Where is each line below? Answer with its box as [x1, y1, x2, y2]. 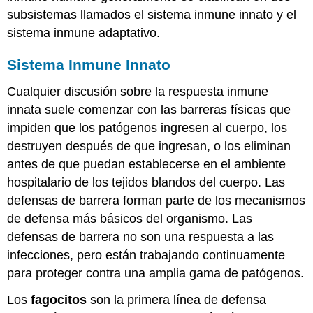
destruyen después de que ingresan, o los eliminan [7, 138, 291, 153]
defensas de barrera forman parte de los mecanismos [7, 193, 306, 208]
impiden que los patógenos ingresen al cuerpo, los [7, 120, 288, 135]
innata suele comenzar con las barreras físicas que [7, 102, 291, 117]
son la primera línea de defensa [87, 293, 267, 307]
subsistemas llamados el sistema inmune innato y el [7, 8, 297, 22]
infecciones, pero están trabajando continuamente [7, 247, 286, 262]
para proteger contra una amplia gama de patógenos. [7, 265, 305, 280]
